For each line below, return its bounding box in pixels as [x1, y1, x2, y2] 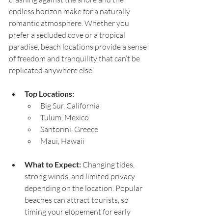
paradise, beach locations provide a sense [9, 42, 148, 52]
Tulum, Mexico [40, 112, 89, 123]
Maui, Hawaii [40, 136, 84, 146]
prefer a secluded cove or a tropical [9, 30, 127, 40]
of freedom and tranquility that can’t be [9, 54, 141, 64]
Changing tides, [81, 160, 136, 170]
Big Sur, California [40, 101, 100, 111]
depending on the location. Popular [25, 183, 144, 193]
